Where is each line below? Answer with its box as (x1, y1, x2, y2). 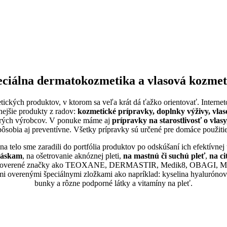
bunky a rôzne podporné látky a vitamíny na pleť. (34, 179, 193, 188)
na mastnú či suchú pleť (123, 152, 205, 161)
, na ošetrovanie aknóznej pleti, (22, 152, 123, 161)
